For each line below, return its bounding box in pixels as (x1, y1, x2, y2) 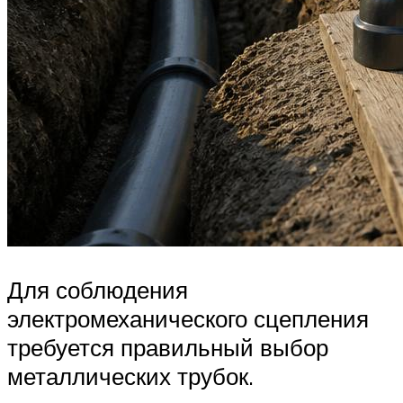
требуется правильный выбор (7, 332, 328, 362)
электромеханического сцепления (7, 303, 369, 333)
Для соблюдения (7, 274, 188, 304)
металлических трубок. (7, 361, 254, 390)
